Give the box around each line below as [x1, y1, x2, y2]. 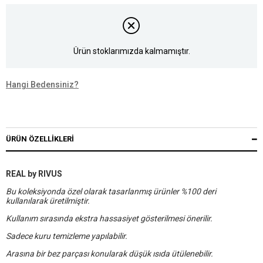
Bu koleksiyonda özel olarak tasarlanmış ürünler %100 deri [6, 187, 216, 197]
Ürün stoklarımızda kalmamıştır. [73, 46, 190, 56]
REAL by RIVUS [6, 169, 62, 179]
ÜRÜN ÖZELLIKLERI [6, 134, 74, 144]
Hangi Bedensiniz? [6, 80, 79, 90]
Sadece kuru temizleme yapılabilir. [6, 231, 127, 241]
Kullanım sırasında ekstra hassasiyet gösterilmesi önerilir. [6, 214, 213, 224]
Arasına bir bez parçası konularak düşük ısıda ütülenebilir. [6, 249, 213, 259]
